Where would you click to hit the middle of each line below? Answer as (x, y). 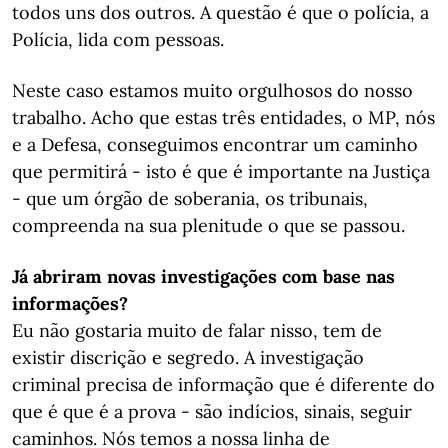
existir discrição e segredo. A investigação (188, 357)
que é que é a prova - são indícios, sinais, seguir (212, 411)
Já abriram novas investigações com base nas (203, 276)
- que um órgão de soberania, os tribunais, (190, 198)
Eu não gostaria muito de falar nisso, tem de (197, 330)
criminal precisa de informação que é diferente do (223, 384)
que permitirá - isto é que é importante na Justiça (221, 171)
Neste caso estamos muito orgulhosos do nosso (212, 90)
